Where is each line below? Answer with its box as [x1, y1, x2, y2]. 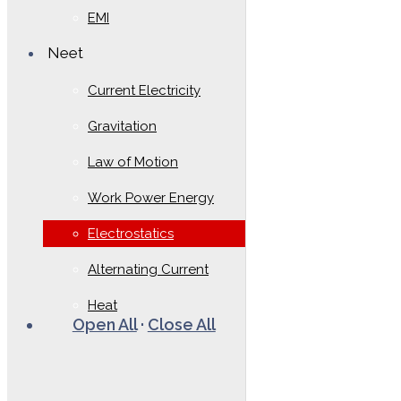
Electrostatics [88, 226, 174, 242]
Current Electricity [88, 82, 200, 98]
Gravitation [88, 118, 157, 134]
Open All [72, 314, 137, 334]
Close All [147, 314, 216, 334]
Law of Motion [88, 154, 178, 170]
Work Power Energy [88, 190, 214, 206]
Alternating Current [88, 261, 209, 277]
